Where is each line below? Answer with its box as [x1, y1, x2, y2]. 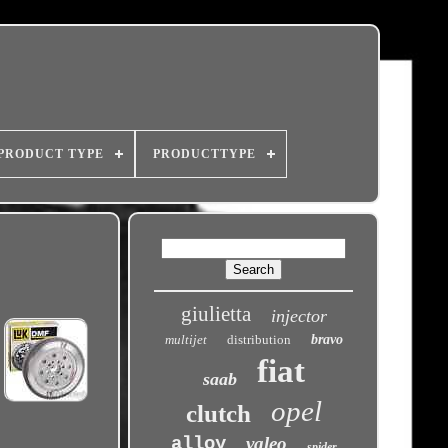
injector [270, 306, 327, 326]
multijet [164, 332, 207, 347]
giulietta [180, 302, 251, 326]
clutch [185, 400, 251, 427]
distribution [226, 332, 291, 347]
